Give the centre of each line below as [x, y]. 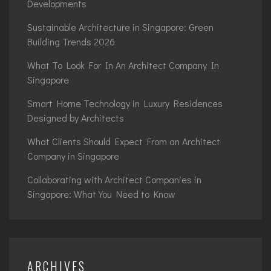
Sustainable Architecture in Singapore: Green [120, 27]
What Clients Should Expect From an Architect [124, 142]
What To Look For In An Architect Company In [123, 65]
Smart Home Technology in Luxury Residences [125, 103]
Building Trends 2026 [71, 42]
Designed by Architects [76, 118]
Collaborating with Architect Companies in [114, 180]
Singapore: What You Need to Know [101, 194]
